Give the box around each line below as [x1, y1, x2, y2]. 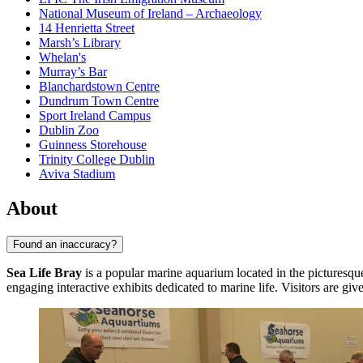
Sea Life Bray [6, 265, 82, 280]
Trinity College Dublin [39, 152, 155, 167]
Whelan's [39, 50, 86, 65]
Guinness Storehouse [39, 138, 147, 152]
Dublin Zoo [39, 123, 99, 138]
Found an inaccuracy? [13, 237, 117, 250]
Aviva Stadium [39, 167, 115, 181]
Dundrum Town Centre [39, 94, 159, 109]
